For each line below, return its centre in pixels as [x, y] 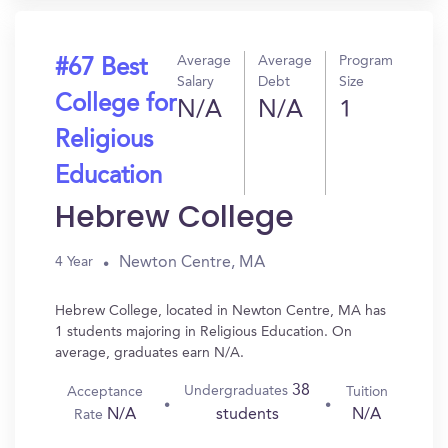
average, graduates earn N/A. [149, 353]
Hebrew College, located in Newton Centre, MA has [220, 311]
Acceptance [104, 391]
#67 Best [101, 69]
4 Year [74, 262]
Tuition [366, 391]
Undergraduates [238, 391]
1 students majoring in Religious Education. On [203, 332]
